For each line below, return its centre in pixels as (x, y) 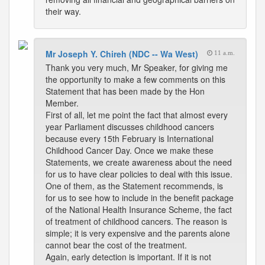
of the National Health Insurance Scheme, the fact (139, 209)
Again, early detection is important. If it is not (128, 257)
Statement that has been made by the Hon (125, 91)
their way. (63, 11)
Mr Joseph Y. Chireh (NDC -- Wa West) (122, 54)
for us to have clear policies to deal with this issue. (139, 174)
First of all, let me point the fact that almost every (137, 115)
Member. (62, 103)
